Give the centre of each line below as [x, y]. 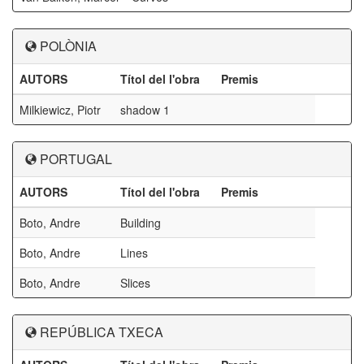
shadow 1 [145, 110]
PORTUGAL [76, 159]
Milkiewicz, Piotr [60, 110]
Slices [135, 283]
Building [141, 223]
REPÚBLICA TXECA [102, 332]
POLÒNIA [68, 46]
